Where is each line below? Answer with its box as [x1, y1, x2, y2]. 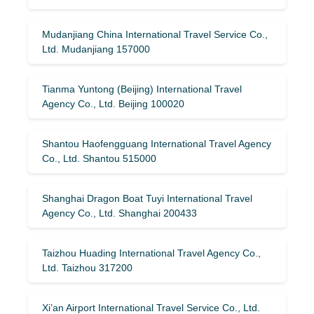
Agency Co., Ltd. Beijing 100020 [42, 97, 184, 109]
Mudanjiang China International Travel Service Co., [42, 28, 268, 40]
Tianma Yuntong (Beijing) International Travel [42, 83, 242, 95]
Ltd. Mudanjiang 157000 [42, 43, 150, 55]
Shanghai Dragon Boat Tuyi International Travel [42, 192, 252, 204]
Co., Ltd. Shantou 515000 [42, 152, 156, 164]
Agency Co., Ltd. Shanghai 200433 [42, 207, 197, 219]
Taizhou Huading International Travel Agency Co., [42, 247, 261, 259]
